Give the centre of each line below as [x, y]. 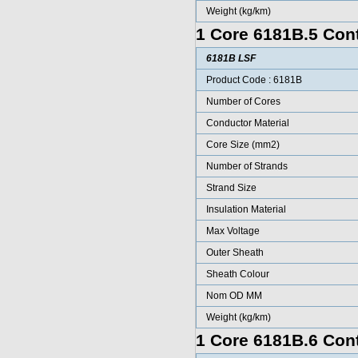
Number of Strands [247, 166]
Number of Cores [243, 101]
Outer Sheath [235, 253]
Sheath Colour [237, 274]
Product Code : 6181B [254, 80]
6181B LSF [231, 58]
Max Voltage [233, 231]
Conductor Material [247, 123]
